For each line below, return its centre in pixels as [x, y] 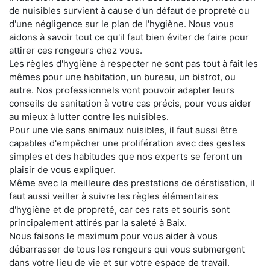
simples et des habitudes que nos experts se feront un [126, 156]
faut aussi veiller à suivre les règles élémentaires [114, 196]
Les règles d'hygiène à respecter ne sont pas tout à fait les [133, 63]
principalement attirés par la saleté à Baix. [98, 222]
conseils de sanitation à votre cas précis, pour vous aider [130, 103]
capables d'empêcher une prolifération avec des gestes [127, 143]
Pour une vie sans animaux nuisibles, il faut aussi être [123, 130]
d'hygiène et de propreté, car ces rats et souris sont [119, 209]
